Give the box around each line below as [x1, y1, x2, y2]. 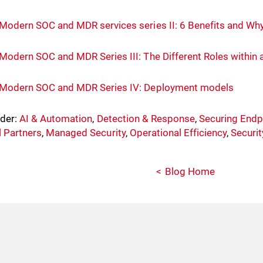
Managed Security [46, 127, 126, 139]
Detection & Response [96, 113, 195, 124]
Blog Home [164, 166, 215, 177]
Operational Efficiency [129, 127, 227, 139]
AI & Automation [19, 113, 93, 124]
